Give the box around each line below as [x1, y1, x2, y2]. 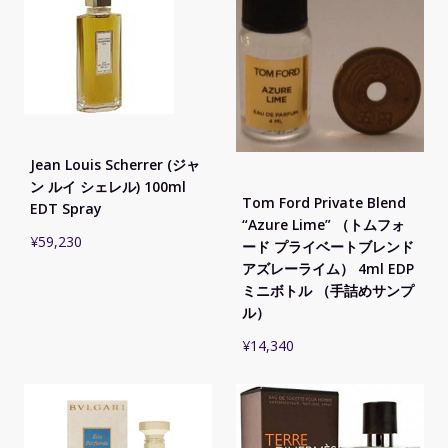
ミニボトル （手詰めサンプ [242, 281, 414, 301]
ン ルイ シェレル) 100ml [30, 177, 186, 197]
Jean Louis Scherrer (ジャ [30, 155, 200, 175]
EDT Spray [30, 199, 102, 219]
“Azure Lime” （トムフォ [242, 215, 405, 235]
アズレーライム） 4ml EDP [242, 259, 414, 279]
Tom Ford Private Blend [242, 193, 406, 213]
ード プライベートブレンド [242, 237, 414, 257]
